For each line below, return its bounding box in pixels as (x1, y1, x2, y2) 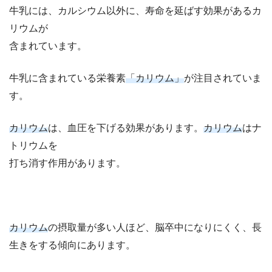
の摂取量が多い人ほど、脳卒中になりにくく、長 (48, 222, 262, 233)
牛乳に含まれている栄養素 (9, 72, 126, 83)
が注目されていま (184, 72, 262, 83)
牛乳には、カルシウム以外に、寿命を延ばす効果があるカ (9, 5, 262, 16)
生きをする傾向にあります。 (9, 239, 135, 250)
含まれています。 (9, 40, 87, 51)
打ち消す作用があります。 (9, 157, 126, 168)
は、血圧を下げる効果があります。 (48, 122, 203, 133)
